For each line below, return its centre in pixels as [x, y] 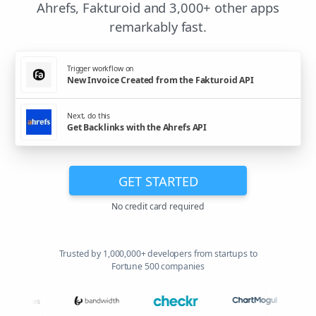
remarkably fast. [158, 27]
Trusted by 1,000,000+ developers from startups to [158, 254]
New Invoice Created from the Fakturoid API [160, 80]
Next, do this [89, 115]
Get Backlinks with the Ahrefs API [137, 127]
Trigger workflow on [101, 68]
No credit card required [158, 207]
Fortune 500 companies [158, 267]
